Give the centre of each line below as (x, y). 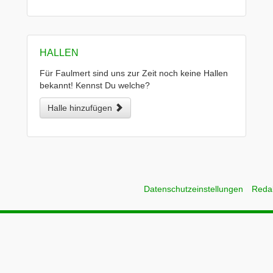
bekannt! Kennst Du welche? (95, 85)
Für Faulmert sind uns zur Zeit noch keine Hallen (134, 73)
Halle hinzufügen (81, 108)
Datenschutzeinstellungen (193, 189)
